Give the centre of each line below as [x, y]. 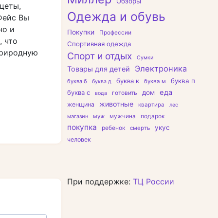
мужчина [123, 116]
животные [116, 104]
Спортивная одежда [99, 44]
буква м [155, 81]
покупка [82, 127]
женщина [81, 104]
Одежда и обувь [116, 17]
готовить [125, 93]
